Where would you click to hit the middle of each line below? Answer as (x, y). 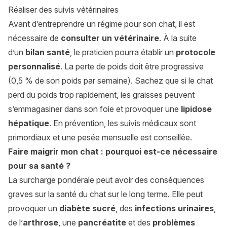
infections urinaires (174, 209)
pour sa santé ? (39, 166)
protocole (196, 52)
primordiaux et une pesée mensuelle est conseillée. (101, 138)
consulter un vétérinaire (110, 38)
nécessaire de (34, 38)
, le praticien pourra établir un (123, 52)
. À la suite (178, 38)
